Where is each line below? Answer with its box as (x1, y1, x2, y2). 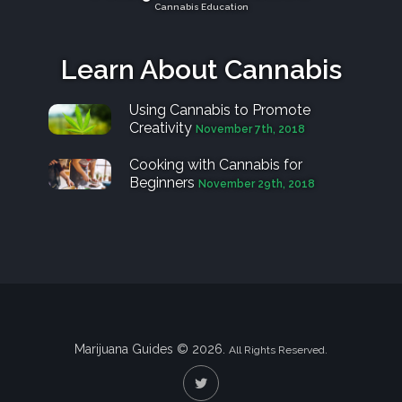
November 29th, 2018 (198, 177, 315, 190)
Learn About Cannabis (60, 53, 342, 85)
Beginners (129, 173, 195, 191)
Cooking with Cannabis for (129, 155, 302, 173)
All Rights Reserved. (229, 343, 328, 356)
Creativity (129, 118, 192, 136)
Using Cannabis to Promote (129, 100, 310, 118)
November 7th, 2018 (196, 122, 305, 135)
